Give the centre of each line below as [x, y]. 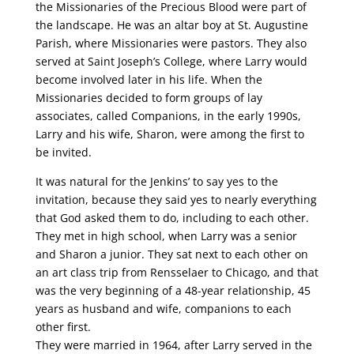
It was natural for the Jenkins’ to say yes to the [156, 181]
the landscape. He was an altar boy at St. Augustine [171, 25]
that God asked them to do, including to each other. [172, 218]
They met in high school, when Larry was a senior [166, 236]
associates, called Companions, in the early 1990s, [168, 116]
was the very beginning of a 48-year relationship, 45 [173, 290]
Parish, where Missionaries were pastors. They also [171, 43]
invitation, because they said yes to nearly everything [176, 200]
